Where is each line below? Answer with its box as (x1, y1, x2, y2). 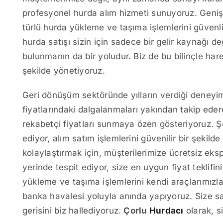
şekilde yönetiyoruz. (22, 66, 105, 76)
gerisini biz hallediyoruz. (22, 206, 124, 216)
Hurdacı (149, 206, 184, 216)
